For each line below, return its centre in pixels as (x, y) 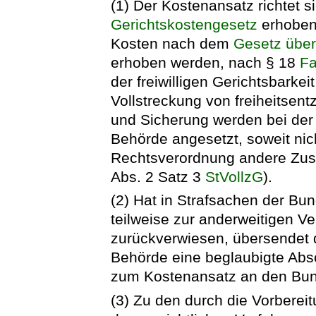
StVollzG (235, 176)
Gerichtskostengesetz (184, 24)
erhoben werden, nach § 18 (206, 62)
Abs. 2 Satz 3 (158, 176)
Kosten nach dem (172, 43)
